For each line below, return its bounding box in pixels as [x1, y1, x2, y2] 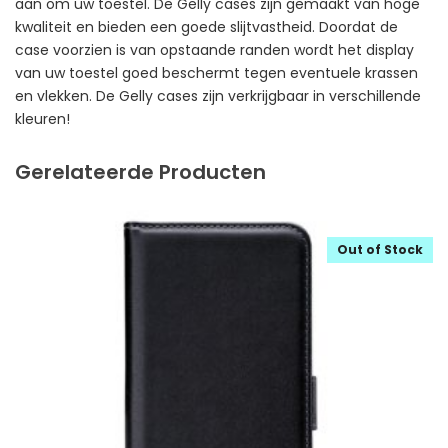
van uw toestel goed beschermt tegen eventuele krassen [15, 62, 418, 83]
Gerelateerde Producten [15, 157, 266, 186]
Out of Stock [337, 240, 423, 258]
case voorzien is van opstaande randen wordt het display [15, 39, 414, 60]
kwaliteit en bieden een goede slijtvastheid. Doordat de [15, 16, 398, 37]
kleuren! [15, 108, 70, 129]
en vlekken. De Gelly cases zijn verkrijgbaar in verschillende [15, 85, 421, 106]
